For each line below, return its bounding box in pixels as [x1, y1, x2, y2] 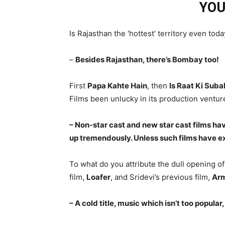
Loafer [86, 172, 110, 182]
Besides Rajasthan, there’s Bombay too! [75, 55, 219, 64]
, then [147, 81, 169, 90]
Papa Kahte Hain [87, 81, 147, 90]
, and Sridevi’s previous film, [110, 172, 212, 182]
